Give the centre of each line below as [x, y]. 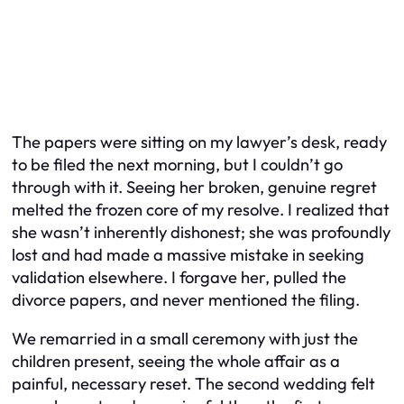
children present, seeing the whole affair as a [176, 362]
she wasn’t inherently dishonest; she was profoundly [201, 232]
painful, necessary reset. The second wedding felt [193, 384]
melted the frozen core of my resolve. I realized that [201, 210]
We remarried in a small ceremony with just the [185, 339]
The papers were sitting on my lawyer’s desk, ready [199, 142]
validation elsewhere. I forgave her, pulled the [179, 277]
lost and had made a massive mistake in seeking [188, 255]
